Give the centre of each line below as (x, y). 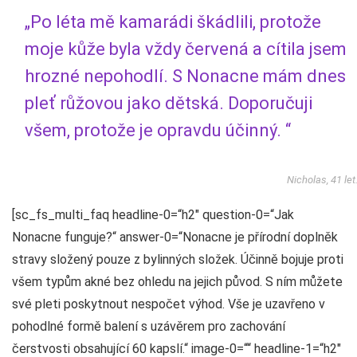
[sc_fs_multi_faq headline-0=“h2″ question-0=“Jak (153, 215)
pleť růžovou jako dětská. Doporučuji (169, 104)
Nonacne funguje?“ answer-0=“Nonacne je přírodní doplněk (175, 237)
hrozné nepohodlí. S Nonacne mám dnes (185, 76)
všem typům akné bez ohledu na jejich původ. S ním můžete (177, 282)
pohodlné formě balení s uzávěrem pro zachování (149, 327)
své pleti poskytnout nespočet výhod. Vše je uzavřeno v (169, 304)
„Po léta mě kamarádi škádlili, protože (173, 22)
